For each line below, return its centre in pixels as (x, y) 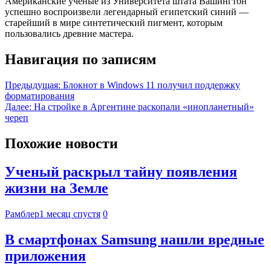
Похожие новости (61, 144)
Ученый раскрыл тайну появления (121, 172)
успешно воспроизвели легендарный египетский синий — (127, 12)
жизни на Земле (57, 188)
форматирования (40, 96)
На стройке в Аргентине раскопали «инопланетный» (144, 107)
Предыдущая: (33, 85)
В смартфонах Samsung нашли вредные (135, 239)
